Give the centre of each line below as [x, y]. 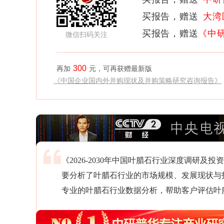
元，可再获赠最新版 [120, 69]
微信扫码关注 [86, 35]
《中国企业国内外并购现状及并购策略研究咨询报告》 [137, 81]
